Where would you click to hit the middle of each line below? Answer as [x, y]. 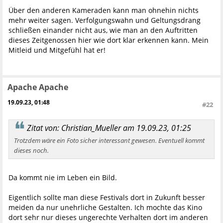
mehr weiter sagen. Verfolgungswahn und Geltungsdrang [105, 20]
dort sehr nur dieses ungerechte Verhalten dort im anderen [108, 217]
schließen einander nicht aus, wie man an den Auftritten [103, 30]
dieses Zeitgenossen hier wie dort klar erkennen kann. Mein [109, 40]
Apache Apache [38, 87]
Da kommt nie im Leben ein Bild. [63, 177]
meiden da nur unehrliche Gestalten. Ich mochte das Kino [105, 207]
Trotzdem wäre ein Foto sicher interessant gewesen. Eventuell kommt [109, 140]
